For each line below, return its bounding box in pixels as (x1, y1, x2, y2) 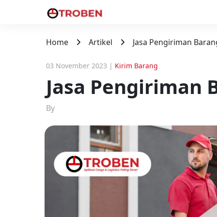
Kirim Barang (115, 61, 158, 70)
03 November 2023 (46, 61, 107, 70)
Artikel (89, 37, 112, 47)
